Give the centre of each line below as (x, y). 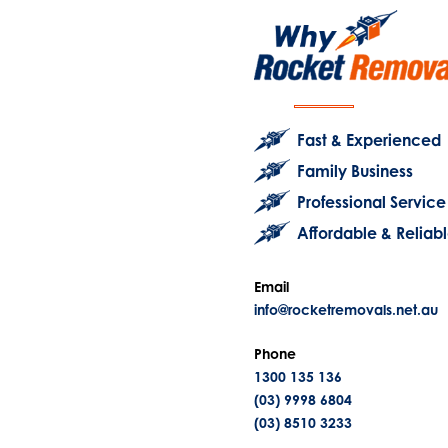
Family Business (355, 170)
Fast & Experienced (369, 139)
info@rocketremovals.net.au (345, 310)
